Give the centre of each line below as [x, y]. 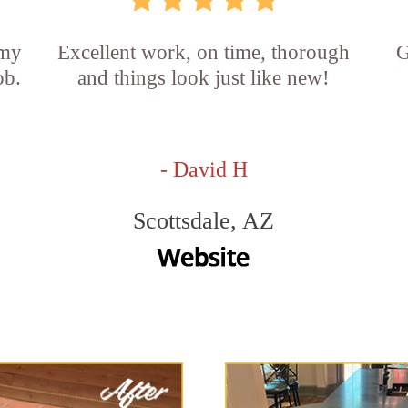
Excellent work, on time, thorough [204, 52]
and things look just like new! [204, 77]
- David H [204, 169]
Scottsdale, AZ [204, 220]
